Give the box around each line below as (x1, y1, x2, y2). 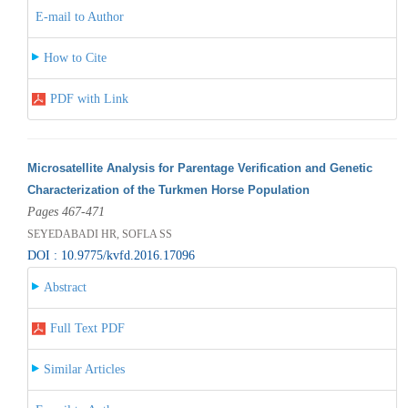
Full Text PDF (49, 321, 125, 335)
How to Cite (43, 50, 107, 65)
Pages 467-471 (26, 204, 105, 219)
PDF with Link (49, 91, 128, 106)
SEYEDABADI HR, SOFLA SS (26, 227, 172, 240)
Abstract (43, 280, 87, 294)
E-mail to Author (35, 9, 124, 24)
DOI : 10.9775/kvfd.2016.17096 (26, 248, 195, 262)
